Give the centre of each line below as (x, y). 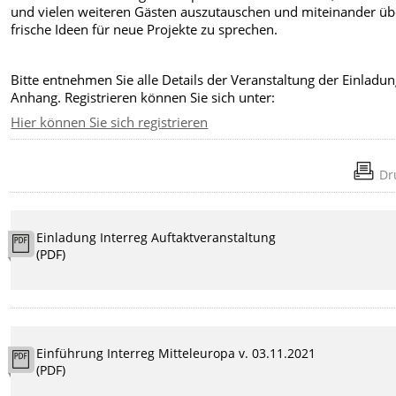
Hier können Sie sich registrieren (110, 122)
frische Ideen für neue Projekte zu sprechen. (145, 30)
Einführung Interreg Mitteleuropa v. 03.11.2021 (176, 353)
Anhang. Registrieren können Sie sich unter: (143, 97)
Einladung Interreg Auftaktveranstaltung (156, 237)
